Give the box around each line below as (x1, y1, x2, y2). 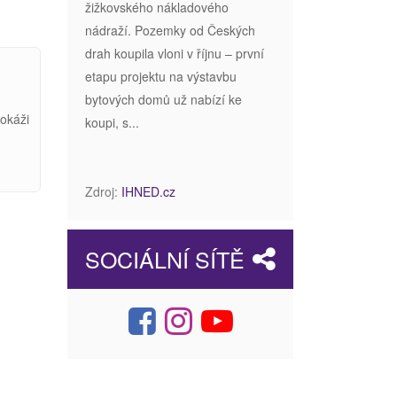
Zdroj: (85, 182, 121, 200)
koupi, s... (85, 113, 139, 131)
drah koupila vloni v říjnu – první (85, 43, 264, 62)
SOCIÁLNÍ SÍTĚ (85, 242, 245, 275)
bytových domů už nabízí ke (85, 90, 242, 108)
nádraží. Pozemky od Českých (85, 20, 255, 39)
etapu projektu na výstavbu (85, 66, 237, 85)
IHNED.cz (121, 182, 175, 200)
